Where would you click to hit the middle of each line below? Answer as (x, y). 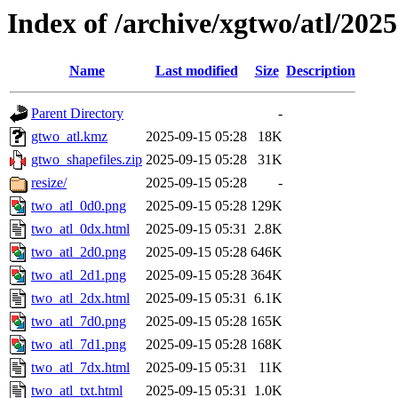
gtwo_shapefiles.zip (87, 160)
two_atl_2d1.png (79, 275)
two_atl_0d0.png (79, 206)
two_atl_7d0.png (79, 322)
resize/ (49, 183)
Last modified (196, 71)
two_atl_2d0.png (79, 252)
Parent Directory (77, 114)
